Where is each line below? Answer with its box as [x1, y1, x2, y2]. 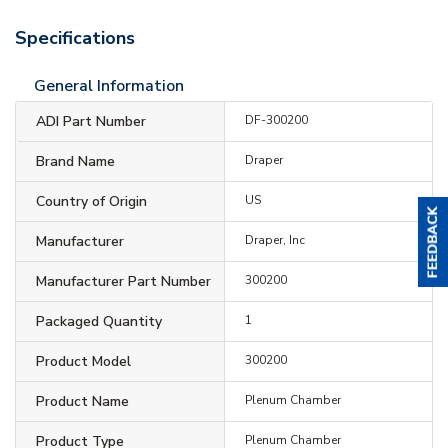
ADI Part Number [36, 111, 146, 131]
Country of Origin [36, 191, 147, 211]
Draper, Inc [244, 231, 305, 248]
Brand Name [36, 151, 115, 171]
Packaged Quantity [36, 311, 162, 331]
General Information [34, 74, 184, 97]
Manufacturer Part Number [36, 271, 211, 291]
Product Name [36, 391, 129, 411]
